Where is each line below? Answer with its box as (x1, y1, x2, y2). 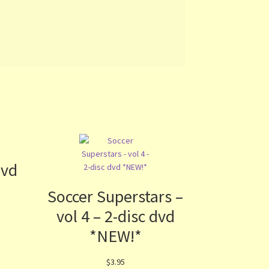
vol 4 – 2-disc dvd (56, 205, 175, 228)
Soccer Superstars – (47, 186, 184, 208)
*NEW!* (89, 225, 142, 247)
